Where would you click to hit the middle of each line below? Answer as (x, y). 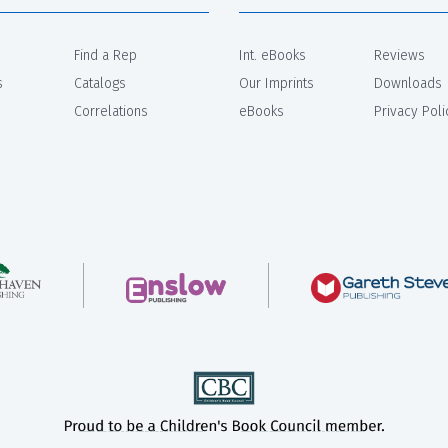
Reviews (399, 56)
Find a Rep (105, 56)
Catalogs (100, 84)
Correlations (111, 112)
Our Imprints (276, 84)
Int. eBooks (272, 56)
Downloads (408, 84)
